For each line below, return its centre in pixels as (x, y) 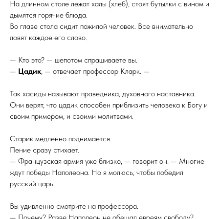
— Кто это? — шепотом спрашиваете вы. (74, 60)
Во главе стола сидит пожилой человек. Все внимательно (101, 26)
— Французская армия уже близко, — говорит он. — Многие (107, 161)
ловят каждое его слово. (48, 37)
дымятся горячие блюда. (49, 15)
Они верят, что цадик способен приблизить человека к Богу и (109, 105)
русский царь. (32, 184)
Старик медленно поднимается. (61, 139)
